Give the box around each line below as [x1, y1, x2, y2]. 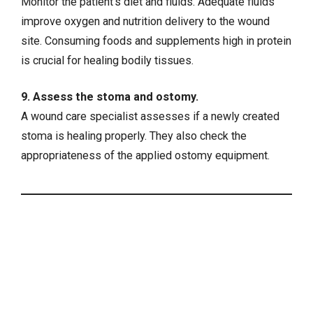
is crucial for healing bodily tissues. [21, 53, 194, 67]
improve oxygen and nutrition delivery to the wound [21, 14, 270, 28]
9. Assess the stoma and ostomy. [21, 90, 198, 104]
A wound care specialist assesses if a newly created [21, 110, 279, 124]
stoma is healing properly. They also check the [21, 129, 247, 143]
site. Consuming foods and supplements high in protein [21, 34, 291, 48]
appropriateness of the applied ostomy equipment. [21, 149, 270, 163]
